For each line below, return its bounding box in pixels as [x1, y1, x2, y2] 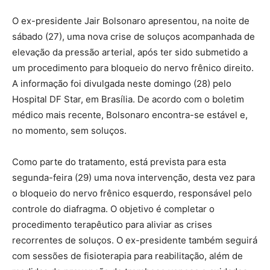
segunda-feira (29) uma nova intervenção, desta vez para [12, 171, 255, 183]
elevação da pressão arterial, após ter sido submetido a [12, 46, 248, 58]
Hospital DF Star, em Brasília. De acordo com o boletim [12, 93, 244, 105]
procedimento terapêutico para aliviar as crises [12, 218, 212, 230]
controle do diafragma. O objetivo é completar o [12, 202, 215, 215]
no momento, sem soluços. [12, 124, 127, 136]
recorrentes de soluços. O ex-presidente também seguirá [12, 234, 257, 246]
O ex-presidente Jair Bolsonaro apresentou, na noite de [12, 14, 250, 27]
